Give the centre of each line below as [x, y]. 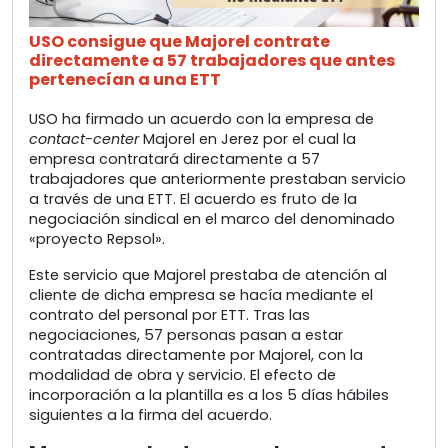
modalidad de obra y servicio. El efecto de [182, 375]
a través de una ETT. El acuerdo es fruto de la [193, 199]
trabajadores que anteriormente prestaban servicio [217, 179]
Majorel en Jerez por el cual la [247, 139]
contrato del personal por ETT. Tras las [169, 315]
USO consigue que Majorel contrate [179, 42]
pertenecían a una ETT [125, 80]
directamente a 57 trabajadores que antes [212, 61]
